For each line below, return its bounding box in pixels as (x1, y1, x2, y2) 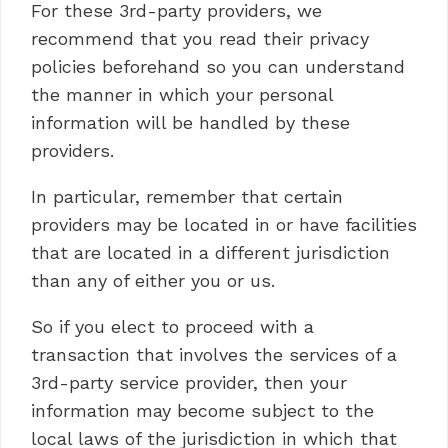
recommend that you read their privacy (31, 28, 369, 49)
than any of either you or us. (31, 270, 275, 291)
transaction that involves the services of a (31, 344, 397, 365)
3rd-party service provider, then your (31, 372, 347, 393)
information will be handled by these (31, 112, 350, 133)
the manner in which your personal (31, 84, 333, 105)
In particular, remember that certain (31, 186, 343, 207)
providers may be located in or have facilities (31, 214, 417, 235)
